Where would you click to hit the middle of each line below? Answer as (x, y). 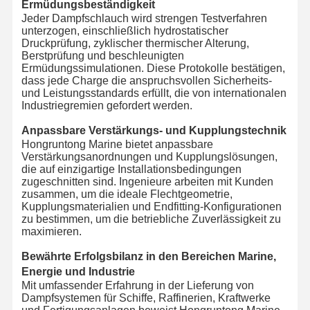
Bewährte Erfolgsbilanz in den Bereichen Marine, (148, 256)
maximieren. (51, 231)
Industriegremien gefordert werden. (107, 105)
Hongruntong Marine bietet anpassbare (117, 144)
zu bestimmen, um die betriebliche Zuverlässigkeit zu (151, 219)
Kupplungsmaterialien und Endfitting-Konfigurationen (151, 206)
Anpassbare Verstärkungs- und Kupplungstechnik (154, 130)
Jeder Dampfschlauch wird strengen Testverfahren (144, 18)
